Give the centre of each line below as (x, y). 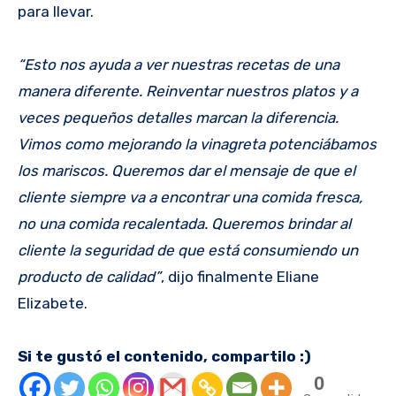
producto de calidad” (89, 276)
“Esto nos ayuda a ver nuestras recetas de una (179, 64)
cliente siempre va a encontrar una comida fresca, (190, 197)
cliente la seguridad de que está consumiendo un (188, 250)
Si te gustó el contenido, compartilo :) (164, 356)
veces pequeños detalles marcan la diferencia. (178, 117)
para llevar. (56, 11)
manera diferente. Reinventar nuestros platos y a (188, 91)
